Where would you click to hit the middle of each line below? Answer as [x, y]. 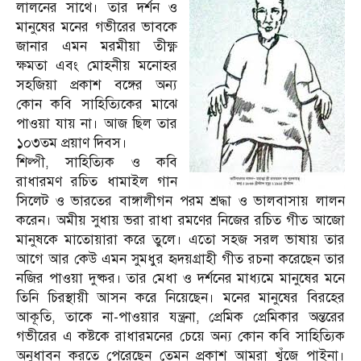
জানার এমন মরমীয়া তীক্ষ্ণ [97, 47]
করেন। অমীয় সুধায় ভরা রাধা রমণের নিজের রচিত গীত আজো [180, 221]
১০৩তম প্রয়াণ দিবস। [72, 143]
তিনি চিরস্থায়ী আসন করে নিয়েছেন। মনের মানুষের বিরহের [180, 298]
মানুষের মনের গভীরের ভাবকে [97, 27]
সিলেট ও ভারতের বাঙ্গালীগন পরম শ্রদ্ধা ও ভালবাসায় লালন [180, 201]
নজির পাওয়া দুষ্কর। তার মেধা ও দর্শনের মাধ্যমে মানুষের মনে [180, 279]
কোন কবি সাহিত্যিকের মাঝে [97, 105]
